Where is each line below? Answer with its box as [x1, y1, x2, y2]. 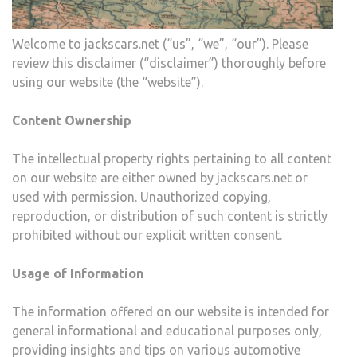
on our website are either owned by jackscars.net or [12, 171, 308, 186]
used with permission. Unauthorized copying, [12, 190, 271, 205]
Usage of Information [12, 266, 143, 281]
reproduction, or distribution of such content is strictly [12, 209, 328, 224]
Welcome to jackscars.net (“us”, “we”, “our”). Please [12, 37, 308, 52]
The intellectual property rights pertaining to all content [12, 151, 331, 167]
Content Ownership [12, 113, 131, 128]
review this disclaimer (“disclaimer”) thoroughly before [12, 56, 326, 71]
